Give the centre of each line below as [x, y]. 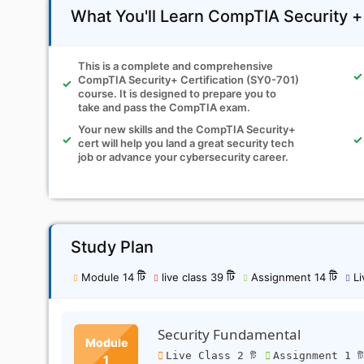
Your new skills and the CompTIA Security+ [187, 129]
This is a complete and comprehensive [175, 66]
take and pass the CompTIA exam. [164, 107]
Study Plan [112, 247]
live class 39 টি [198, 277]
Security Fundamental [230, 334]
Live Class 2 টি [214, 355]
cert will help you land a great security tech [186, 143]
